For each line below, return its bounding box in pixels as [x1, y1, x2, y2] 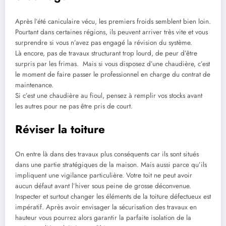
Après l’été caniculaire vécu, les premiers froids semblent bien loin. [15, 16, 211, 26]
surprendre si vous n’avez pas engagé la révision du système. [15, 37, 192, 47]
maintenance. [15, 80, 53, 90]
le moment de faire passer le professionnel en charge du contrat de [15, 69, 210, 79]
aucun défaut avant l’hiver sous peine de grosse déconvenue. [15, 181, 191, 191]
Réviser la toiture [15, 121, 105, 137]
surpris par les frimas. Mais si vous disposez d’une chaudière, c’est [15, 59, 210, 69]
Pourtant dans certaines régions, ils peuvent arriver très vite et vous [15, 27, 208, 37]
